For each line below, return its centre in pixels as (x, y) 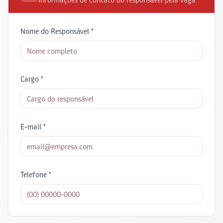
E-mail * (33, 127)
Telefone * (36, 174)
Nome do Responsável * (57, 31)
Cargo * (32, 79)
